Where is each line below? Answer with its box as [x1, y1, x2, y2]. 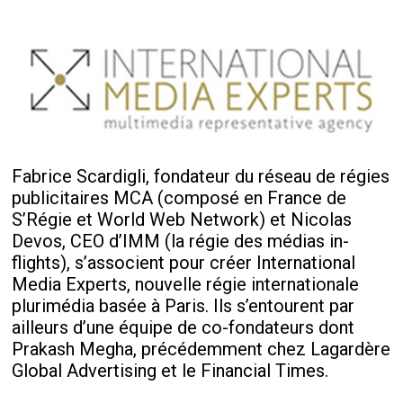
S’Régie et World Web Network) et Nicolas [12, 208, 353, 230]
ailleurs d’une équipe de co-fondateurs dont [12, 316, 355, 338]
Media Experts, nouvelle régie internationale [12, 273, 360, 295]
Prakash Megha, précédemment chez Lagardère [12, 337, 391, 360]
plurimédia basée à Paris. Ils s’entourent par [12, 294, 355, 317]
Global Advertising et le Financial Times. [12, 359, 329, 381]
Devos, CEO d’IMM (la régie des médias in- [12, 229, 350, 252]
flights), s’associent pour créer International [12, 251, 356, 273]
